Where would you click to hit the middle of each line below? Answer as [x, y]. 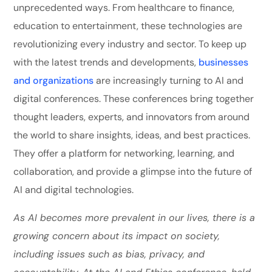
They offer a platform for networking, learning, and [124, 153]
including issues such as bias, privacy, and [109, 254]
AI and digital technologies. [74, 189]
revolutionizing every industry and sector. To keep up [130, 44]
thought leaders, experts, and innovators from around [132, 117]
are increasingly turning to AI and [169, 80]
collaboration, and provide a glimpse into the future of [133, 171]
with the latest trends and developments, [106, 62]
